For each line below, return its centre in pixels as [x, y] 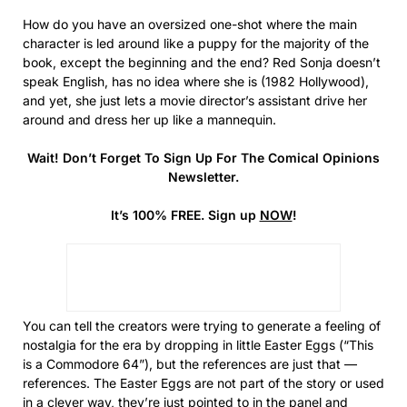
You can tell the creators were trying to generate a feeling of [202, 325]
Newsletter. [203, 176]
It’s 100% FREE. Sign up [185, 214]
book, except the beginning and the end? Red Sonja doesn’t [202, 62]
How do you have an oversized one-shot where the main [190, 24]
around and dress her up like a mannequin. [149, 119]
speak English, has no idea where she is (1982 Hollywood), [196, 81]
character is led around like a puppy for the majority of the [196, 43]
